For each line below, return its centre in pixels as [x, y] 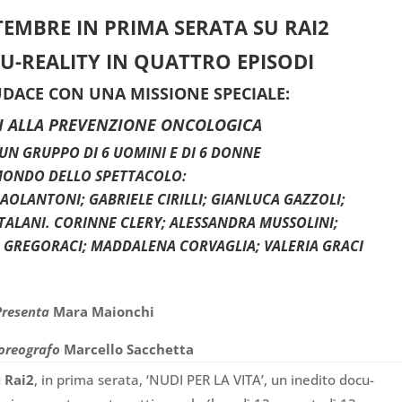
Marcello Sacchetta [128, 350]
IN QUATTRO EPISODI [210, 61]
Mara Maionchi [101, 312]
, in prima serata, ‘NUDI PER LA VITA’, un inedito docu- [205, 380]
